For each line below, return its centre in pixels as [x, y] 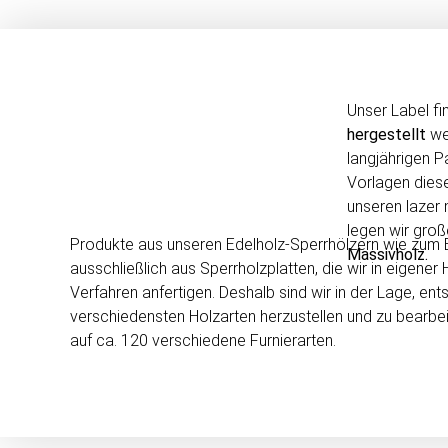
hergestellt [386, 135]
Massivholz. [389, 255]
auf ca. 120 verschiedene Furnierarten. [203, 340]
